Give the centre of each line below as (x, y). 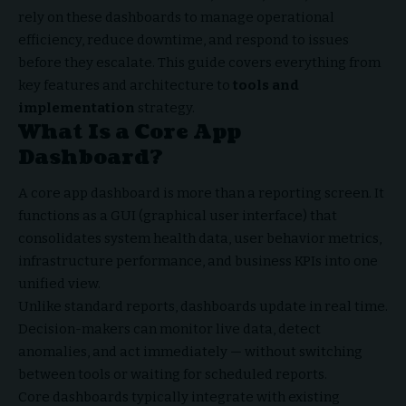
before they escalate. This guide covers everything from (199, 62)
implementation (77, 107)
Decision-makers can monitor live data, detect (169, 329)
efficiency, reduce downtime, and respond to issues (184, 39)
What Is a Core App (130, 131)
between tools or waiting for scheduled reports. (173, 375)
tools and (266, 85)
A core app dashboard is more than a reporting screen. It (201, 193)
